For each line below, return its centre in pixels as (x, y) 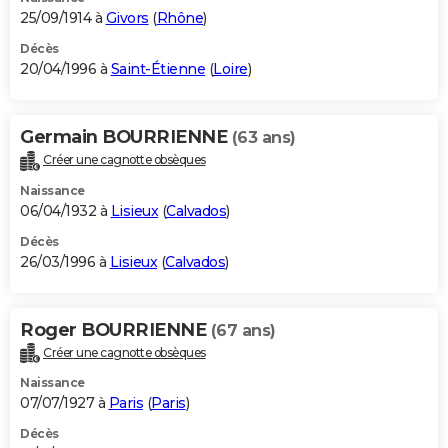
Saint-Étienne (157, 68)
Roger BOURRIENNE (115, 329)
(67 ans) (243, 330)
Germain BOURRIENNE (126, 136)
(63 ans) (263, 137)
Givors (127, 17)
